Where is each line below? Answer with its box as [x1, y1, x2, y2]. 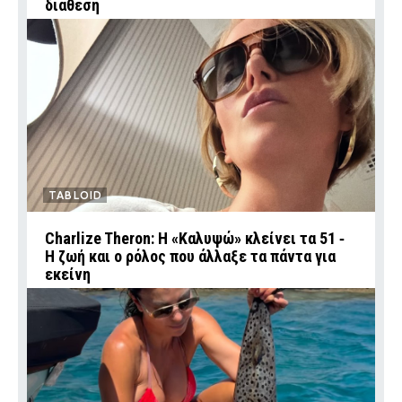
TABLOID [48, 189, 103, 202]
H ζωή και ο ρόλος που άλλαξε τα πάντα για [45, 247, 336, 267]
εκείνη [45, 265, 91, 284]
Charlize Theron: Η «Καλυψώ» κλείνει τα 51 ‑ [45, 229, 345, 249]
